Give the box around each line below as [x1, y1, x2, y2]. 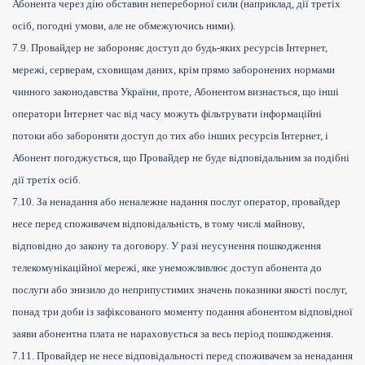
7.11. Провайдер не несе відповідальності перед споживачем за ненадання [12, 350, 353, 363]
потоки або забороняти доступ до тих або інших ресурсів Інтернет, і [12, 130, 328, 143]
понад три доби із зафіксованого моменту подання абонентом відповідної [12, 306, 353, 319]
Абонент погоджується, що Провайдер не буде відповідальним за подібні [12, 152, 350, 165]
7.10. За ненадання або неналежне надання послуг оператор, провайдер [12, 196, 341, 209]
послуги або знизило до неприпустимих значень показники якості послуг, [12, 284, 347, 297]
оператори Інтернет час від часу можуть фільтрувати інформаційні [12, 108, 322, 121]
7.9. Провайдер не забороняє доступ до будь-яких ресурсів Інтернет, [12, 42, 328, 55]
